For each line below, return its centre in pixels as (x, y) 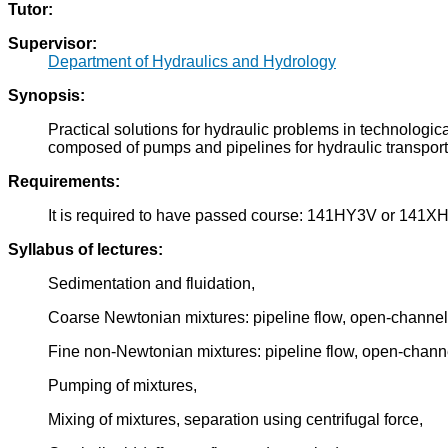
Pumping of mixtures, (122, 386)
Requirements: (64, 182)
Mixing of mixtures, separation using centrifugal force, (235, 420)
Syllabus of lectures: (85, 250)
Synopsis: (46, 96)
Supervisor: (52, 44)
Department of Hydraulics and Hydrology (192, 62)
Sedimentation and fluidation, (151, 284)
